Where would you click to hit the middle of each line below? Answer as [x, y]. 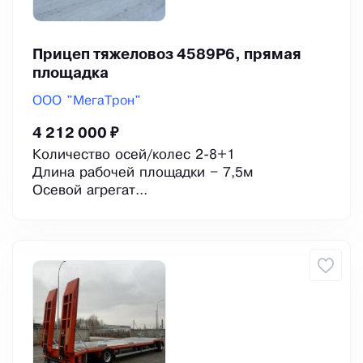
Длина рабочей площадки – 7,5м [143, 173]
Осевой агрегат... [90, 191]
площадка [70, 74]
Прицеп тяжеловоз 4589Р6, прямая [167, 56]
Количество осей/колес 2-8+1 [134, 156]
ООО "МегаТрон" [87, 101]
